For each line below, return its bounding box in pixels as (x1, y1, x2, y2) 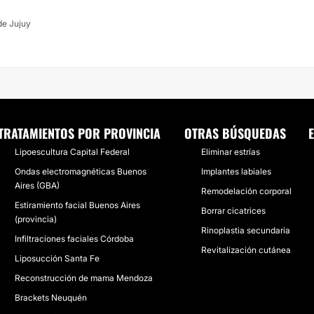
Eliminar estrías (200, 146, 260, 157)
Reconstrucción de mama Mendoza (15, 273, 153, 283)
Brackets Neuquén (15, 292, 87, 303)
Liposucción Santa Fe (15, 253, 100, 264)
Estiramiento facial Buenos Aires (15, 200, 140, 210)
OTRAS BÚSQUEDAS (184, 124, 286, 142)
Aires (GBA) (15, 180, 60, 191)
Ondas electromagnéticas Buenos (15, 166, 146, 177)
